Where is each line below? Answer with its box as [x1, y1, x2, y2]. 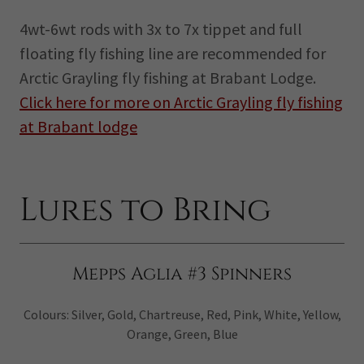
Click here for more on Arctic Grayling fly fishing [19, 92, 343, 112]
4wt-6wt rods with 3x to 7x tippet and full [19, 19, 302, 39]
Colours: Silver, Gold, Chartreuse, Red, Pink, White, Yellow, [23, 306, 341, 323]
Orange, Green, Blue [126, 326, 238, 342]
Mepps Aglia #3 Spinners [72, 262, 292, 286]
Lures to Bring [19, 188, 271, 232]
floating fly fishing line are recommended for [19, 43, 326, 63]
